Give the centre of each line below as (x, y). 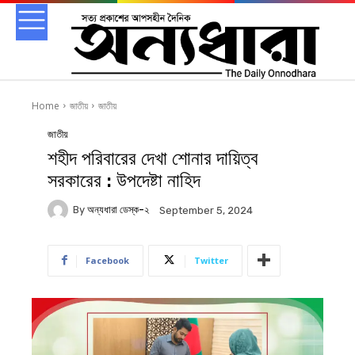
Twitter (211, 260)
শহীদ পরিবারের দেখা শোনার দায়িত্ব (153, 158)
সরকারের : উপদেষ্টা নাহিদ (124, 180)
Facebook (107, 260)
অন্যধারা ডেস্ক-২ (118, 210)
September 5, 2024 (206, 210)
